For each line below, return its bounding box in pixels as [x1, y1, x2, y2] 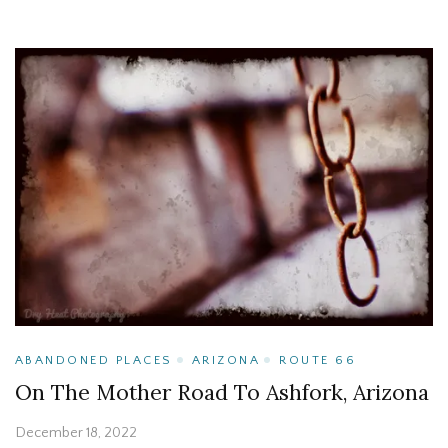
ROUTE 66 [279, 353, 357, 368]
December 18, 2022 [15, 425, 137, 442]
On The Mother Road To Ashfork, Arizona [15, 379, 429, 407]
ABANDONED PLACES [15, 353, 173, 368]
